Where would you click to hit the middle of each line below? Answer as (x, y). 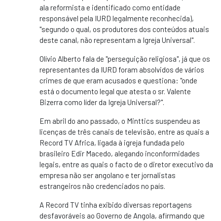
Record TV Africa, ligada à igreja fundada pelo (112, 143)
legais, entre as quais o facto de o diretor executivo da (126, 165)
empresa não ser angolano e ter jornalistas (108, 175)
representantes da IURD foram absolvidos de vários (122, 70)
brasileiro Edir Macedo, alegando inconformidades (120, 154)
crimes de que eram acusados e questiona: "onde (118, 81)
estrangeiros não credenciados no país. (102, 186)
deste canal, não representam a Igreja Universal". (117, 40)
